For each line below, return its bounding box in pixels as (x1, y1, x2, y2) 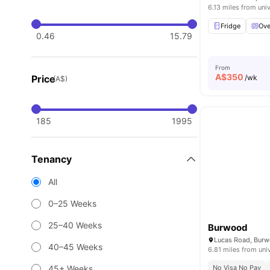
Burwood (208, 222, 248, 233)
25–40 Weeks (48, 220, 102, 230)
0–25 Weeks (48, 198, 96, 209)
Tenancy (31, 153, 72, 165)
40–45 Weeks (48, 242, 102, 252)
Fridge (221, 22, 241, 30)
